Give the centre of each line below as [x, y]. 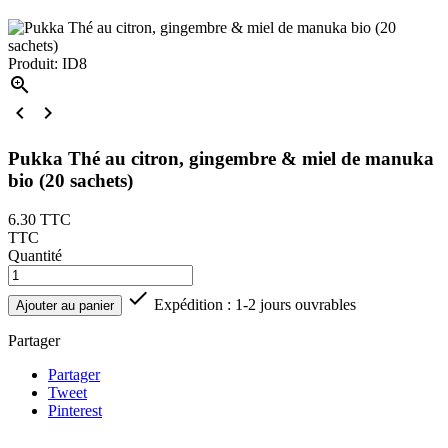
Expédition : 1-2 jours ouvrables [253, 304]
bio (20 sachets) [70, 181]
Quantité [35, 255]
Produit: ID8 [47, 64]
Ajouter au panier [65, 305]
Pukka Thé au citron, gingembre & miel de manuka [221, 159]
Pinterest [75, 410]
